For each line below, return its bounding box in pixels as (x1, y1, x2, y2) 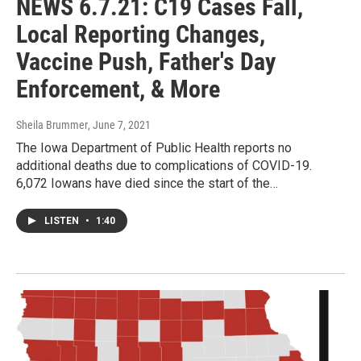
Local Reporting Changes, (16, 20, 265, 49)
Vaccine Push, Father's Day (16, 48, 276, 77)
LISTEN (44, 215, 81, 227)
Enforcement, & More (16, 75, 220, 104)
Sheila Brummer (16, 118, 88, 132)
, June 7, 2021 (88, 118, 151, 132)
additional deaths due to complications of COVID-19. (16, 158, 312, 174)
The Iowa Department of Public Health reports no (16, 140, 292, 156)
